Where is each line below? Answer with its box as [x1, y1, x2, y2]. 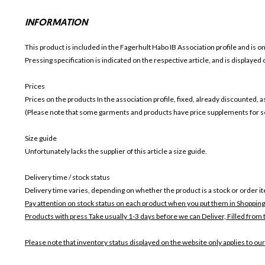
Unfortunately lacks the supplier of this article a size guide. [25, 147, 207, 156]
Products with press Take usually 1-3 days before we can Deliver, [25, 212, 227, 221]
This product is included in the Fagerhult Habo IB [25, 43, 177, 52]
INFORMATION [25, 18, 88, 28]
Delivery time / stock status [25, 173, 110, 182]
